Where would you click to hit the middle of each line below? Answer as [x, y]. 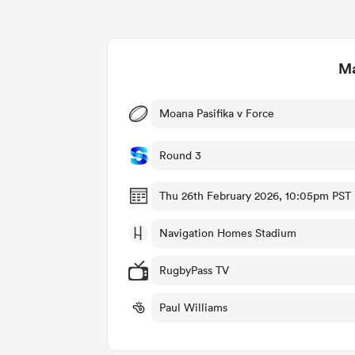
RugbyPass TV [194, 271]
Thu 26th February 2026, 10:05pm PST [255, 196]
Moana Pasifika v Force [217, 114]
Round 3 [180, 156]
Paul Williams [193, 308]
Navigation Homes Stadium [228, 233]
